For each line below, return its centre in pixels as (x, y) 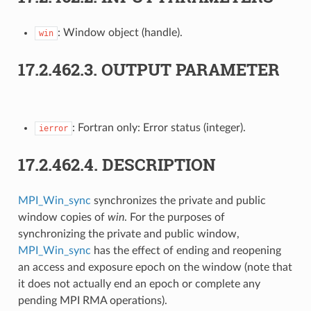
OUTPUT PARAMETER (190, 69)
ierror (53, 128)
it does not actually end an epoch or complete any (139, 284)
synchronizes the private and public (178, 200)
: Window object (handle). (120, 32)
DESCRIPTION (159, 164)
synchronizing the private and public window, (128, 234)
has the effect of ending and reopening (186, 250)
